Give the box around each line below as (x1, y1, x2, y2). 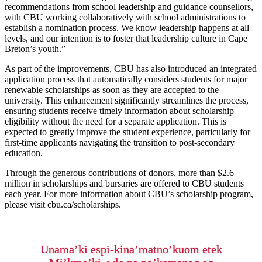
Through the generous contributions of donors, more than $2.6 (5, 168, 234, 178)
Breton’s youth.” (5, 44, 65, 54)
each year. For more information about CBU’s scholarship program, (5, 189, 253, 199)
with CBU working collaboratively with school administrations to (5, 12, 246, 23)
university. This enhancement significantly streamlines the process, (5, 95, 249, 106)
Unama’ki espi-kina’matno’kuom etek (40, 243, 222, 256)
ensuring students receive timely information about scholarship (5, 106, 234, 116)
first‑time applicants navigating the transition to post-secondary (5, 137, 235, 148)
